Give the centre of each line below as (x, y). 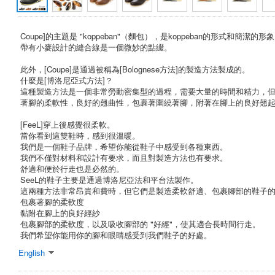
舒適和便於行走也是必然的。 (72, 168)
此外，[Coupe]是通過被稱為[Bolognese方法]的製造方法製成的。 (135, 69)
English (32, 252)
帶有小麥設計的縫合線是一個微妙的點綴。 (96, 47)
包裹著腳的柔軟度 (52, 201)
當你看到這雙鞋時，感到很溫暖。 (80, 135)
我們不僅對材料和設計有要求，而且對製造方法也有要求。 (124, 157)
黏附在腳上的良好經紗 (60, 212)
